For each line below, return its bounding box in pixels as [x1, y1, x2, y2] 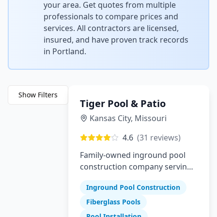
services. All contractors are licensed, [44, 23, 179, 33]
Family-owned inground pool [80, 150, 186, 160]
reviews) [148, 132, 181, 143]
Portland [52, 46, 84, 57]
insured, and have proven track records [44, 34, 188, 45]
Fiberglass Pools [86, 197, 140, 206]
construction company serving [80, 161, 192, 172]
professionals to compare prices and [44, 11, 178, 22]
